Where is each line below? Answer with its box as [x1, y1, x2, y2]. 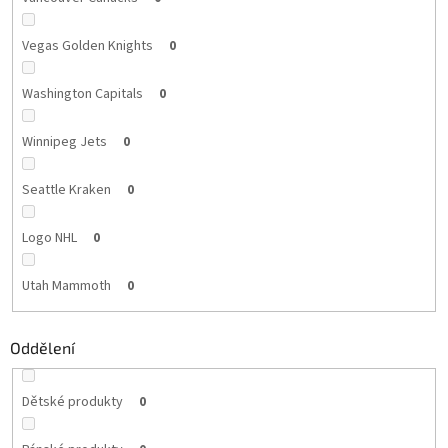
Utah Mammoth [21, 275, 111, 296]
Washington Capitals [21, 83, 143, 104]
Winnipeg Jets [21, 131, 107, 152]
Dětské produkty [21, 391, 123, 412]
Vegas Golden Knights [21, 35, 153, 56]
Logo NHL [21, 227, 77, 248]
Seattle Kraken [21, 179, 111, 200]
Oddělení [10, 338, 75, 358]
